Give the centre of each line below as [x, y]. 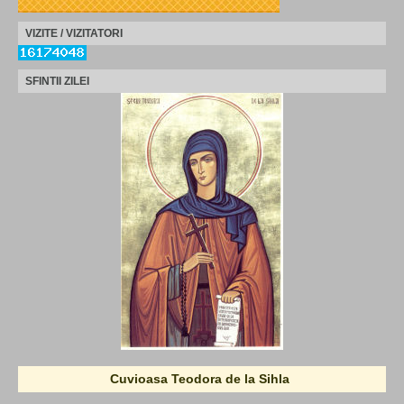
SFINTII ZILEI [57, 81]
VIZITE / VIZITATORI [74, 33]
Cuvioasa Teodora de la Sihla [200, 378]
